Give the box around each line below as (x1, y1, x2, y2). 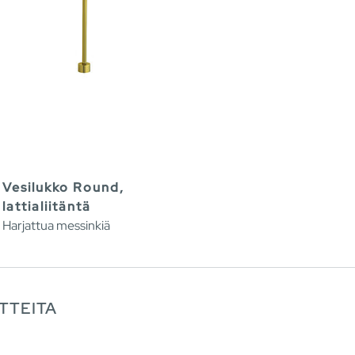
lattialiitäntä (2, 197, 91, 215)
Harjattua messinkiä (2, 216, 110, 234)
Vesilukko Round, (2, 178, 124, 196)
